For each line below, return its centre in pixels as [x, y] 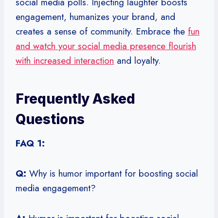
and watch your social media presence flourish [106, 46]
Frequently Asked [75, 99]
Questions [50, 119]
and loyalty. [137, 60]
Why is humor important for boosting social [112, 173]
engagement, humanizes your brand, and [95, 17]
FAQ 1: [30, 143]
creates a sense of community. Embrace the [102, 31]
